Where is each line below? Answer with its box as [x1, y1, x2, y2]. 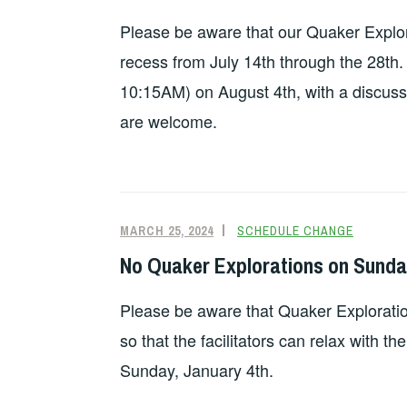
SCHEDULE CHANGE [237, 222, 353, 239]
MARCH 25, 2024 [120, 222, 213, 239]
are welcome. [120, 108, 217, 133]
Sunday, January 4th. [120, 358, 273, 382]
